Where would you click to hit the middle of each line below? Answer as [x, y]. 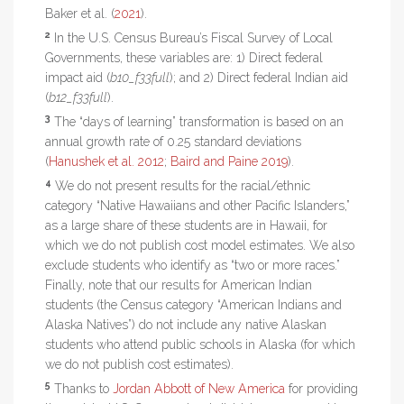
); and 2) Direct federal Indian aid [259, 77]
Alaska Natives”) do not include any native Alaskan [186, 324]
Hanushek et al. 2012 [106, 161]
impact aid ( [78, 77]
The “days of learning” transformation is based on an [197, 121]
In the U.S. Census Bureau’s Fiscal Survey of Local [192, 37]
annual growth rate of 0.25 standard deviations [173, 141]
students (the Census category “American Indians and [193, 304]
